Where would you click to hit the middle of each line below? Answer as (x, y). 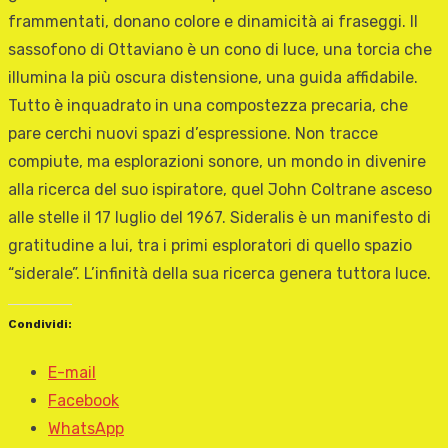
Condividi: (40, 323)
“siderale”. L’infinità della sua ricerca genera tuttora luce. (219, 273)
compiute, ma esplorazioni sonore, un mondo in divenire (217, 161)
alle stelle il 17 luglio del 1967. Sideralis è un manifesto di (219, 217)
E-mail (72, 372)
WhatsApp (86, 428)
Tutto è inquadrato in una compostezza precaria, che (208, 105)
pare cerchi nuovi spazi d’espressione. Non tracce (193, 133)
